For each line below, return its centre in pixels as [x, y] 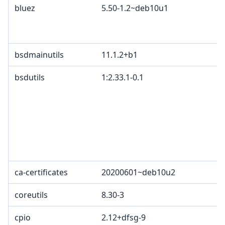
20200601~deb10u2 [138, 173]
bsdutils [30, 78]
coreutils [31, 195]
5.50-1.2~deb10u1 [135, 8]
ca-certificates [41, 173]
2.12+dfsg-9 [124, 218]
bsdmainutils [39, 55]
